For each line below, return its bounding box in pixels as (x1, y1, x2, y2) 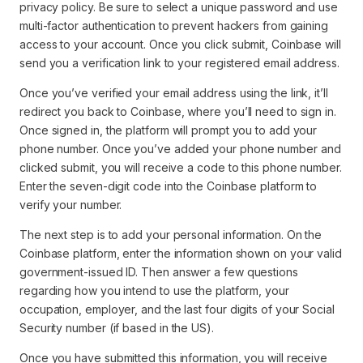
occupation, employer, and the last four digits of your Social (19, 302, 335, 316)
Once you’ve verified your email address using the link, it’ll (19, 86, 328, 100)
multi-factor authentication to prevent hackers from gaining (19, 19, 328, 32)
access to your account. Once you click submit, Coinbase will (19, 37, 341, 51)
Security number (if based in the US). (19, 321, 214, 335)
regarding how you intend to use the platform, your (19, 284, 289, 297)
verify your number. (19, 198, 122, 211)
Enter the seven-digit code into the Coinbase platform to (19, 179, 318, 193)
